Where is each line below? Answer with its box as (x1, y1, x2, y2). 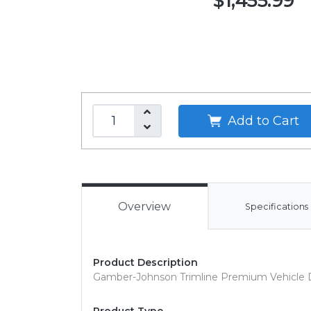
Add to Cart (224, 112, 299, 128)
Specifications (245, 201, 309, 212)
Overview (118, 200, 171, 213)
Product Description (93, 256, 198, 269)
